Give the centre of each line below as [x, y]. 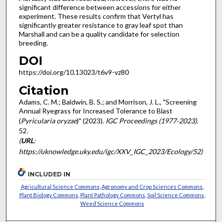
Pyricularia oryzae [49, 120]
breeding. [33, 43]
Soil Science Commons [175, 195]
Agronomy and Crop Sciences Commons [152, 187]
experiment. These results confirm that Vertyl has [96, 16]
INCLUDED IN [49, 174]
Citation [44, 90]
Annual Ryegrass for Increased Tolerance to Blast [95, 111]
